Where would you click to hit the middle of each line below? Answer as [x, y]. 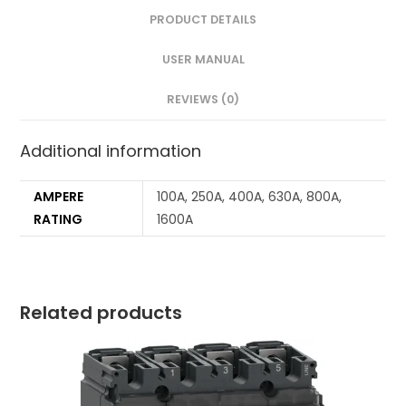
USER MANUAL [203, 60]
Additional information [111, 151]
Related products [101, 313]
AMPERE [59, 197]
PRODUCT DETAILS [203, 20]
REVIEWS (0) [203, 100]
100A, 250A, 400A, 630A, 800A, [250, 197]
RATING [58, 220]
